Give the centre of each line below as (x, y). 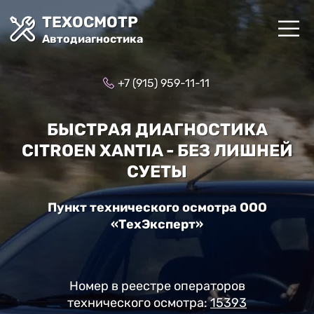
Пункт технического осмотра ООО (157, 207)
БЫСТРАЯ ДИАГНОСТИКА (157, 130)
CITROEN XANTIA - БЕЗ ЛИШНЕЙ (157, 151)
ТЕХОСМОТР (90, 22)
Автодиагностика (93, 39)
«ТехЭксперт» (157, 224)
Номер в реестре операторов (157, 286)
